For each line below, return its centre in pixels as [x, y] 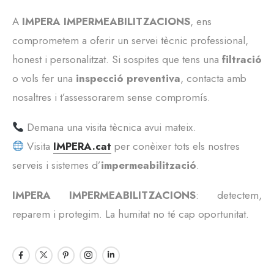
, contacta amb [213, 79]
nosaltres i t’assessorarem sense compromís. [111, 98]
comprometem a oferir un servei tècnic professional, [130, 41]
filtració [242, 60]
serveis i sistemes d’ [57, 165]
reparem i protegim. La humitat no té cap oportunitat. [131, 214]
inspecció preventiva [128, 79]
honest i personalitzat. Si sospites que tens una [117, 60]
